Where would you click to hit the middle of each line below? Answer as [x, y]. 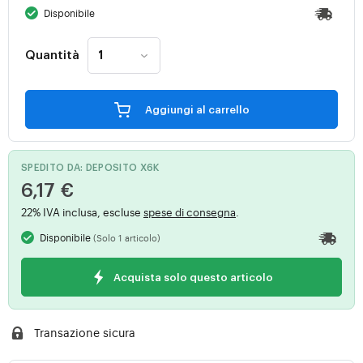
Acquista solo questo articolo [193, 278]
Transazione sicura [84, 333]
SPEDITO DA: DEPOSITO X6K [90, 168]
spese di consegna [190, 212]
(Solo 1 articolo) [127, 238]
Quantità [52, 55]
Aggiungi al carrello [222, 110]
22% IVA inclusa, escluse [82, 212]
